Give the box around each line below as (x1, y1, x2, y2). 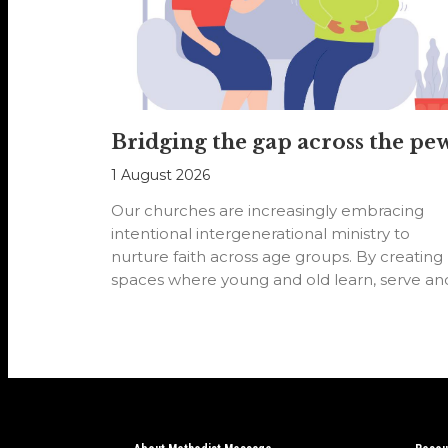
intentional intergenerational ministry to (110, 224, 410, 244)
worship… (110, 293, 182, 313)
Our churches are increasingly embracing (110, 201, 424, 221)
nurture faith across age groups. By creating (110, 247, 443, 267)
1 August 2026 (110, 166, 210, 185)
